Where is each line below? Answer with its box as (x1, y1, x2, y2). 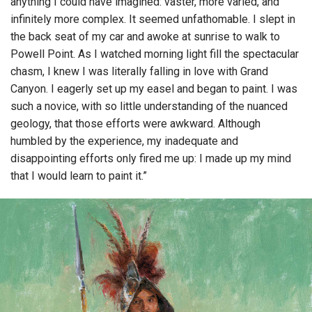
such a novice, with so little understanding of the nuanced (10, 100, 288, 114)
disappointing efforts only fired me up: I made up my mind (10, 152, 291, 166)
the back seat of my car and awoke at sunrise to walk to (10, 30, 280, 44)
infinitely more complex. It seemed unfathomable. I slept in (10, 13, 295, 26)
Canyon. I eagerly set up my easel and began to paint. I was (10, 82, 297, 96)
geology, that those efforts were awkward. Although (10, 117, 260, 131)
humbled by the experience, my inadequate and (10, 134, 238, 148)
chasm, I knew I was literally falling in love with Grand (10, 65, 268, 79)
